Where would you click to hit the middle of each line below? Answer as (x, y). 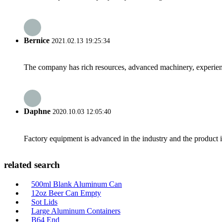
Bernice (37, 40)
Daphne (37, 111)
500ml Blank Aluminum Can (77, 184)
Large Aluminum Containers (76, 211)
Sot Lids (44, 202)
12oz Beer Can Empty (66, 193)
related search (32, 165)
